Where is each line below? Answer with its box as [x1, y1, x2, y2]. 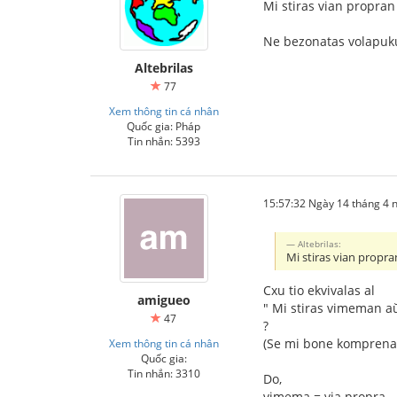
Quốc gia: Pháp [127, 119, 200, 133]
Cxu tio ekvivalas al [263, 281, 375, 299]
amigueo [136, 292, 191, 308]
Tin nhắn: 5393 [127, 134, 200, 148]
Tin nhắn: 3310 [127, 366, 200, 380]
